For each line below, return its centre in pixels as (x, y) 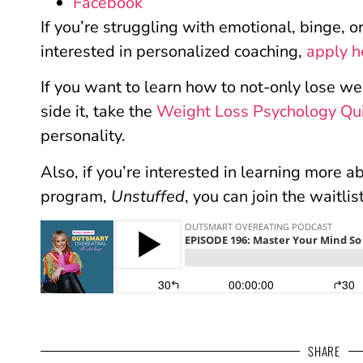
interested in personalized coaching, (173, 51)
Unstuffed (148, 196)
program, (76, 196)
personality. (83, 136)
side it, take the (98, 112)
